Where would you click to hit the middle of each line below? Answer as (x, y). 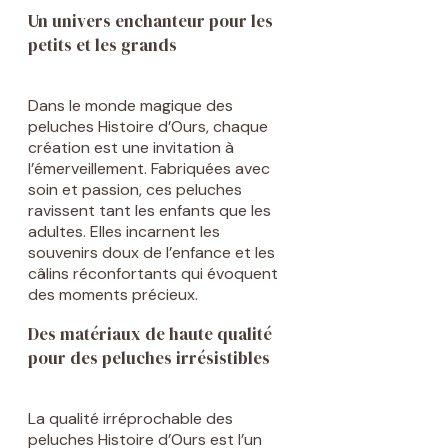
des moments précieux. (113, 295)
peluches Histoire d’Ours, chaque (148, 127)
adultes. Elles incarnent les (124, 232)
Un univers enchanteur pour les (150, 21)
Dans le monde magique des (130, 106)
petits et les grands (102, 45)
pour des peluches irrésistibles (149, 358)
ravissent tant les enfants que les (149, 211)
